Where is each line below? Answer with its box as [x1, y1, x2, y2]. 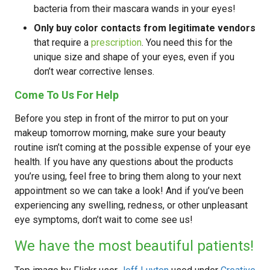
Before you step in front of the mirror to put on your [14, 113, 228, 124]
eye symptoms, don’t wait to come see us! [14, 214, 193, 225]
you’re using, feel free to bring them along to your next [14, 171, 241, 182]
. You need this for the [142, 37, 233, 48]
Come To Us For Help [14, 89, 119, 101]
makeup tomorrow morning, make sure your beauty [14, 127, 226, 139]
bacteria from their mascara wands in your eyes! [34, 3, 236, 14]
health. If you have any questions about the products [14, 156, 233, 168]
